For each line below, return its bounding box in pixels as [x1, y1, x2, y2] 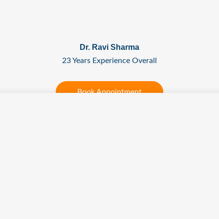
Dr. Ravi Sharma [80, 43, 139, 52]
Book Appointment [77, 88, 142, 96]
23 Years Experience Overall [62, 57, 157, 65]
